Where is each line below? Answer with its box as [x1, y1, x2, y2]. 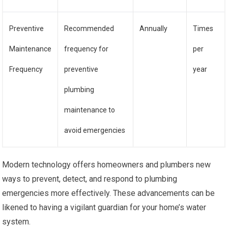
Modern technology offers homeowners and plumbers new [2, 160, 211, 169]
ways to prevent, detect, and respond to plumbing [2, 174, 178, 184]
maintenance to [64, 106, 116, 114]
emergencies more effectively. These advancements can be [2, 188, 215, 198]
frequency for [64, 45, 109, 53]
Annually [139, 24, 168, 33]
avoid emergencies [64, 126, 126, 134]
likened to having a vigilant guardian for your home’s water [2, 203, 207, 212]
